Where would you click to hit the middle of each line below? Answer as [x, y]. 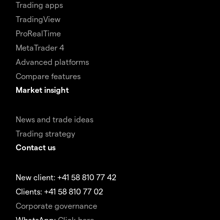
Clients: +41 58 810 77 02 [59, 192]
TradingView [38, 19]
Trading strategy [45, 134]
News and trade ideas [55, 119]
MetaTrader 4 [40, 48]
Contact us [36, 147]
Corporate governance [56, 206]
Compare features [48, 76]
